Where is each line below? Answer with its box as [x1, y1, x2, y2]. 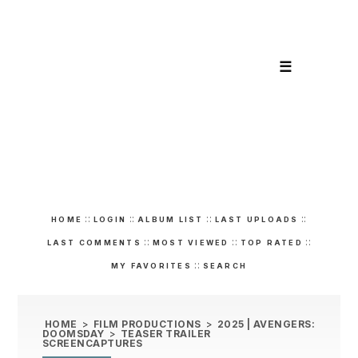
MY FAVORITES [110, 261, 192, 271]
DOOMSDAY [42, 328, 105, 340]
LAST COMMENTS [46, 238, 141, 248]
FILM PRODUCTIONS [93, 318, 201, 331]
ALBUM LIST [137, 215, 204, 225]
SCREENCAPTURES [42, 337, 143, 350]
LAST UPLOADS [214, 215, 299, 225]
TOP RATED [240, 238, 303, 248]
